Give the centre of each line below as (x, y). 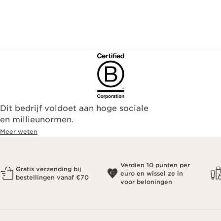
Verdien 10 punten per (155, 165)
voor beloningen (146, 182)
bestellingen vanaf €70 (52, 177)
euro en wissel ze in (152, 173)
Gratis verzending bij (49, 169)
